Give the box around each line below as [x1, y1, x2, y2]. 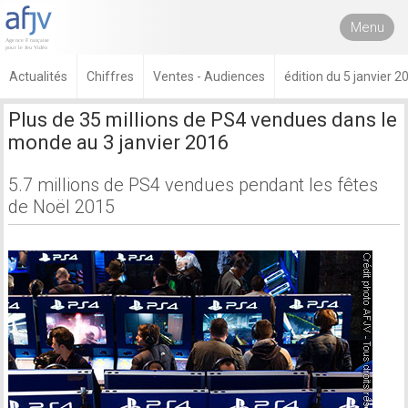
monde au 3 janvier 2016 [8, 131, 229, 154]
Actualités [9, 69, 67, 84]
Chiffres [87, 69, 134, 84]
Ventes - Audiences [153, 69, 265, 84]
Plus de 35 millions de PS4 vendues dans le [8, 108, 398, 131]
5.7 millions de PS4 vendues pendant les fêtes [8, 174, 379, 196]
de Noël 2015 [8, 196, 116, 218]
